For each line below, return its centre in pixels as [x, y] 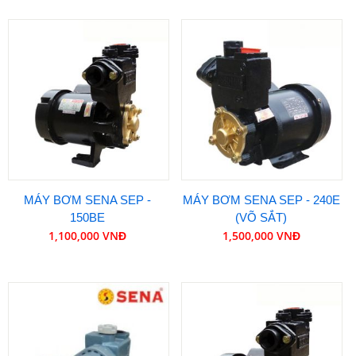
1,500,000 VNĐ [261, 235]
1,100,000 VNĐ [88, 235]
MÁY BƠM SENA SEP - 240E [261, 199]
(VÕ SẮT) [261, 217]
